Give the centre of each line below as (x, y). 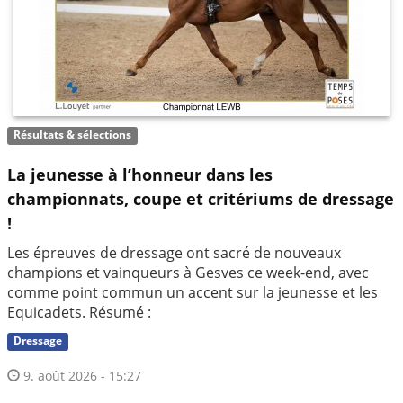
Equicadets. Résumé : (79, 313)
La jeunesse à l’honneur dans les (140, 175)
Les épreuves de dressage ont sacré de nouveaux (174, 253)
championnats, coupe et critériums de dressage (201, 199)
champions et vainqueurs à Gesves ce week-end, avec (188, 273)
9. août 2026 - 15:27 (81, 376)
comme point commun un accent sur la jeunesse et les (193, 293)
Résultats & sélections (73, 135)
